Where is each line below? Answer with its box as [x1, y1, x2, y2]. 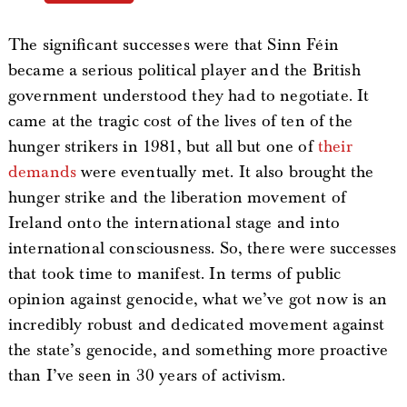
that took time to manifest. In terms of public [7, 263, 342, 284]
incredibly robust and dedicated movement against [7, 314, 385, 335]
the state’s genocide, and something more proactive [7, 340, 388, 361]
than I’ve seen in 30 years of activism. [7, 365, 286, 386]
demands [7, 162, 76, 183]
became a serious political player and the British [7, 60, 361, 81]
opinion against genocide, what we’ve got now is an [7, 289, 387, 310]
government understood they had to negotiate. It [7, 85, 370, 106]
